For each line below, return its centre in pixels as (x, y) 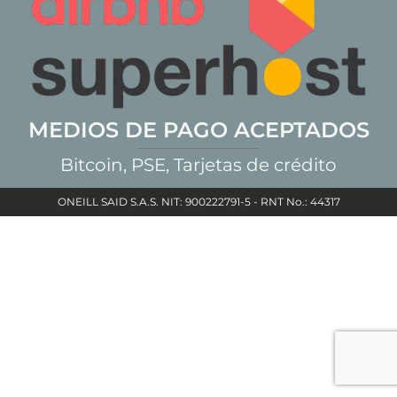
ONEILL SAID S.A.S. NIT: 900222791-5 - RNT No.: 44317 (198, 202)
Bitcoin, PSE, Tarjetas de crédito (198, 164)
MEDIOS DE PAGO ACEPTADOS (198, 129)
